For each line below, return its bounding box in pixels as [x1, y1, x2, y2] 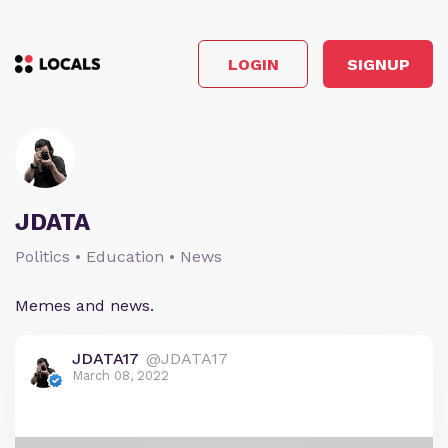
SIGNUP [346, 54, 410, 74]
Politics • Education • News [15, 247, 222, 266]
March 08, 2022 [72, 368, 169, 383]
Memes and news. [15, 296, 154, 315]
